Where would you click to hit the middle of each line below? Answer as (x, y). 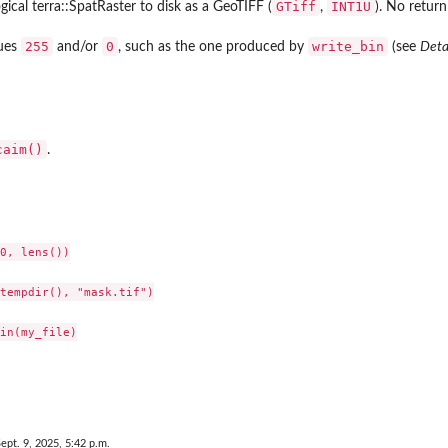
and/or (77, 47)
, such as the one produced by (213, 47)
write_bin (348, 47)
